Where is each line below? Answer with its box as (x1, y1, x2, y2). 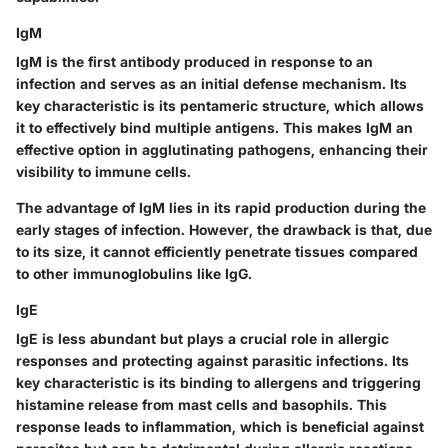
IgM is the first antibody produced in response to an (16, 53, 373, 71)
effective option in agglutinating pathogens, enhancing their (16, 141, 428, 159)
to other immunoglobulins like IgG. (16, 265, 252, 283)
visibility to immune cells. (16, 163, 191, 181)
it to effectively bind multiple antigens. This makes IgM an (16, 119, 413, 137)
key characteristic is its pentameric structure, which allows (16, 97, 424, 115)
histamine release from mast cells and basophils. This (16, 396, 387, 414)
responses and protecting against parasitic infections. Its (16, 352, 409, 370)
